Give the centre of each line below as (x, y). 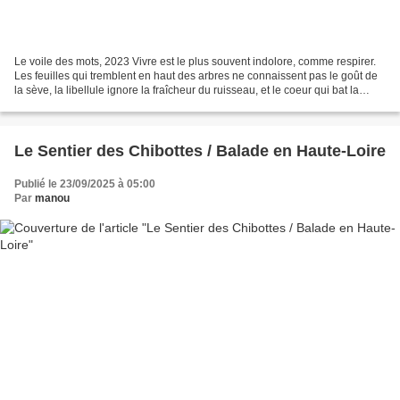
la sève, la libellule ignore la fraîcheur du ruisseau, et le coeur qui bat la (187, 90)
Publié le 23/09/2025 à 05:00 (85, 183)
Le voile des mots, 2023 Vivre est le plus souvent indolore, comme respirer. (195, 61)
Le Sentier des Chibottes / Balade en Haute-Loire (200, 150)
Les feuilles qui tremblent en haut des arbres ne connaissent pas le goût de (196, 75)
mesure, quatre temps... (71, 104)
